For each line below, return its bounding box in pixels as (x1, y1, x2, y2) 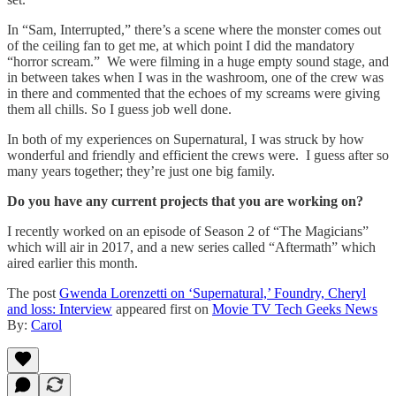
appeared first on (112, 301, 212, 316)
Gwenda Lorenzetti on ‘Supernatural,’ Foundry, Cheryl (59, 285, 366, 301)
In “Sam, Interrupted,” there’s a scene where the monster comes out (7, 21, 381, 37)
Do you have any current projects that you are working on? (7, 193, 363, 209)
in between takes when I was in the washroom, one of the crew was (7, 69, 384, 85)
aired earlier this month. (7, 255, 138, 270)
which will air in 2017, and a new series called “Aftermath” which (7, 239, 376, 255)
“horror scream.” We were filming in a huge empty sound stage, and (7, 53, 389, 69)
